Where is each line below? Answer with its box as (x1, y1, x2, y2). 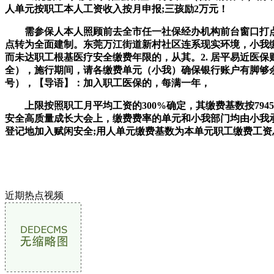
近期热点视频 (5, 190, 64, 201)
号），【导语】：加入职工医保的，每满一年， (5, 77, 210, 88)
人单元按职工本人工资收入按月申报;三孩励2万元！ (5, 3, 228, 14)
